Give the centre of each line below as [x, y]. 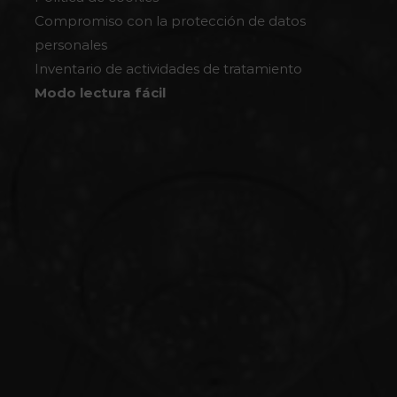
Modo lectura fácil [101, 93]
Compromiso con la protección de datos [171, 21]
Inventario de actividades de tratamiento [169, 69]
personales [71, 45]
